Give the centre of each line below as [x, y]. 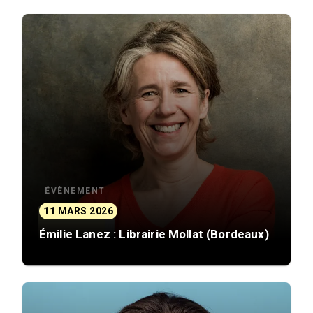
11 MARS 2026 [78, 211]
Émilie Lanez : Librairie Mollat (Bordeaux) [154, 234]
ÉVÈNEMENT [75, 190]
